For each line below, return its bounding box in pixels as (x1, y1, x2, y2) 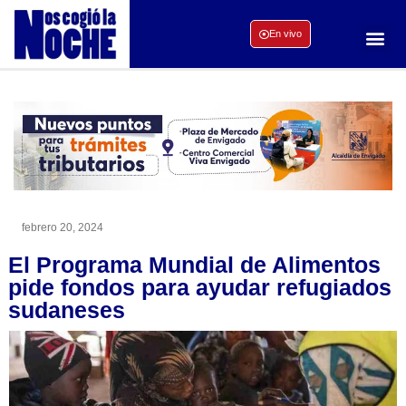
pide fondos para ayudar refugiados (8, 274, 391, 300)
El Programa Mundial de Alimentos (8, 251, 381, 277)
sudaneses (8, 296, 125, 323)
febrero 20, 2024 (22, 220, 103, 234)
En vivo (268, 28, 302, 40)
